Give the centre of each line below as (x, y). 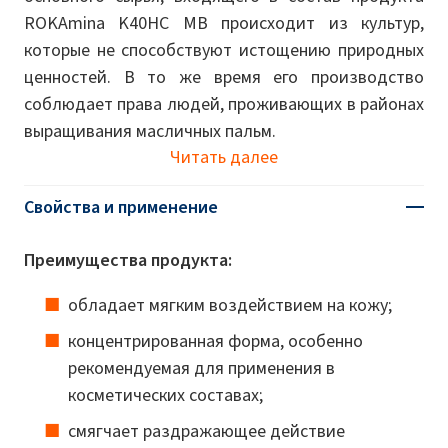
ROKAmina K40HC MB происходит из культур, (224, 22)
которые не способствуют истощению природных (224, 49)
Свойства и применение (121, 206)
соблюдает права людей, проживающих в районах (224, 103)
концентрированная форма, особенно (215, 340)
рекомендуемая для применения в (201, 367)
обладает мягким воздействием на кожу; (230, 304)
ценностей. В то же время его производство (224, 76)
